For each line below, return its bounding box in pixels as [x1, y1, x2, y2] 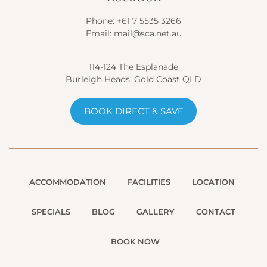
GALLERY [136, 206, 175, 216]
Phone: [86, 15, 117, 26]
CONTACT [196, 206, 235, 216]
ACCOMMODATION [29, 176, 106, 187]
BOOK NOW [111, 236, 160, 246]
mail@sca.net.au [113, 27, 182, 39]
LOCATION [191, 176, 235, 187]
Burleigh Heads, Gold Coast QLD [66, 73, 201, 85]
